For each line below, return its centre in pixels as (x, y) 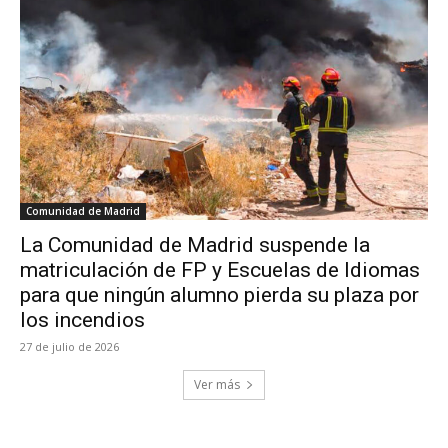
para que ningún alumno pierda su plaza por (219, 295)
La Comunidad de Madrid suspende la (195, 245)
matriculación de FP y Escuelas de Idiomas (220, 270)
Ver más (217, 384)
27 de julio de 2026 (69, 346)
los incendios (82, 320)
